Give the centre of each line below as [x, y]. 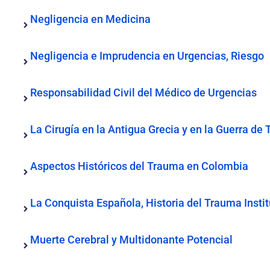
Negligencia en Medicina [90, 19]
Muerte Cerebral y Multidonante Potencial [131, 240]
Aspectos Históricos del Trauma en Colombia [139, 166]
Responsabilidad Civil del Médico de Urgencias [143, 93]
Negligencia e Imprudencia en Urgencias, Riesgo [147, 56]
